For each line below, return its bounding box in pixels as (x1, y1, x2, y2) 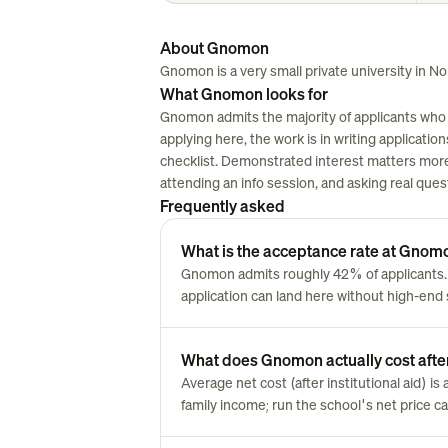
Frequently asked (160, 195, 285, 217)
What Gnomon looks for (160, 83, 328, 105)
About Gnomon (160, 37, 269, 59)
